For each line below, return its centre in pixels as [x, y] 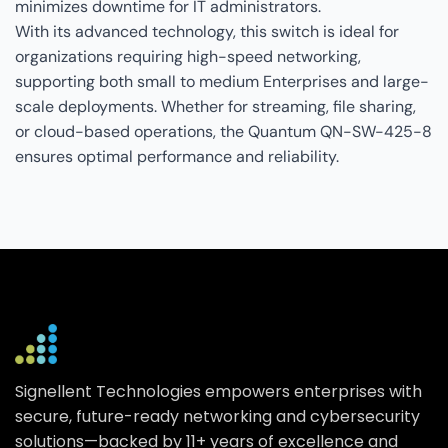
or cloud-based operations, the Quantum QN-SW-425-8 [223, 131]
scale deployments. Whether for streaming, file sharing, [215, 106]
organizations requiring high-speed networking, [188, 56]
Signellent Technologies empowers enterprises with [218, 391]
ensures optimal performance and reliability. [177, 156]
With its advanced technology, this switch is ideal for [207, 31]
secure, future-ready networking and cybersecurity [217, 416]
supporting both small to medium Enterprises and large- [222, 81]
